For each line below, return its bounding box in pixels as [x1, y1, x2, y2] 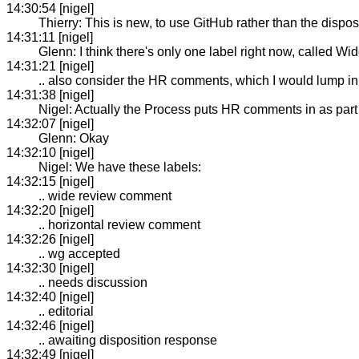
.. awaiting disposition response [38, 333, 217, 347]
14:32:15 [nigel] [6, 174, 94, 188]
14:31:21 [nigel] [6, 58, 94, 73]
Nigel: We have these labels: [38, 159, 201, 174]
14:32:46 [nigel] [6, 318, 94, 333]
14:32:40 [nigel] [6, 289, 94, 304]
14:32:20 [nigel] [6, 203, 94, 217]
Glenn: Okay [38, 131, 109, 145]
